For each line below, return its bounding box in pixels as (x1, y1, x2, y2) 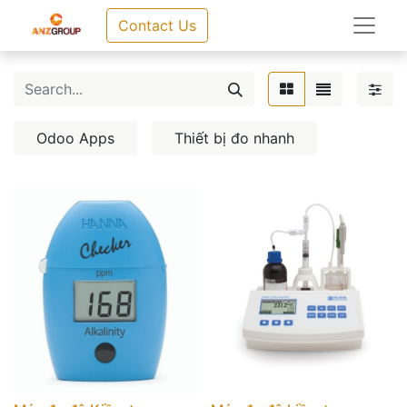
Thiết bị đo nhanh (174, 129, 294, 147)
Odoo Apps (36, 129, 114, 147)
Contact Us (117, 16, 196, 35)
